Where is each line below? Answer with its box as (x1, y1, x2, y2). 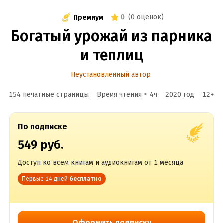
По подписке (17, 122, 67, 131)
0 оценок (131, 13, 161, 21)
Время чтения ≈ (97, 90, 150, 99)
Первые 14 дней (21, 175, 68, 182)
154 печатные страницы (9, 90, 89, 99)
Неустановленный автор (70, 70, 151, 79)
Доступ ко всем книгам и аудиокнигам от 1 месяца (17, 158, 183, 167)
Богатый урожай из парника (11, 27, 212, 45)
